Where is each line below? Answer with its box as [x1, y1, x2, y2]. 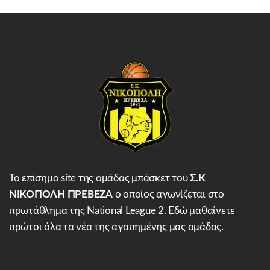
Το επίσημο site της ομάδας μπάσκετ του [9, 173, 190, 183]
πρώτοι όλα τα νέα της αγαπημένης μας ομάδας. [9, 222, 224, 232]
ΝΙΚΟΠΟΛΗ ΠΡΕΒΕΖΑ [9, 189, 113, 199]
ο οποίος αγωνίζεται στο [112, 189, 224, 199]
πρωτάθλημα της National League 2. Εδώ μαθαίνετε [9, 206, 236, 216]
